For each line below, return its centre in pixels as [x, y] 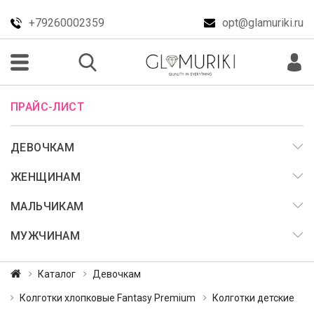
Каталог [57, 274]
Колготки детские [253, 298]
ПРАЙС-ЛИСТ [52, 107]
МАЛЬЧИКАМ [52, 206]
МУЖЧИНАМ [50, 236]
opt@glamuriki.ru [263, 23]
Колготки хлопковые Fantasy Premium [108, 298]
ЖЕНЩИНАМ [51, 177]
